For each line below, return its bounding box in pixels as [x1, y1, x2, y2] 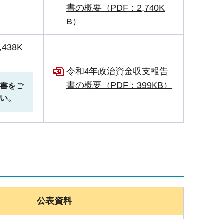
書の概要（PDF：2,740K [66, 2, 165, 13]
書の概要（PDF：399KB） [66, 80, 172, 90]
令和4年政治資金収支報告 [66, 66, 168, 76]
